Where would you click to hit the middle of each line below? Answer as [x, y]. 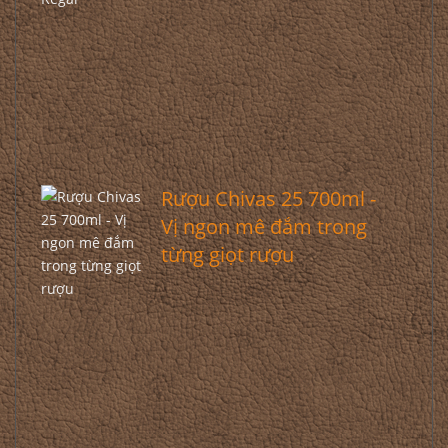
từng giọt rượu [227, 254]
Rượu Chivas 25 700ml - [268, 198]
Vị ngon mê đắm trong [263, 226]
